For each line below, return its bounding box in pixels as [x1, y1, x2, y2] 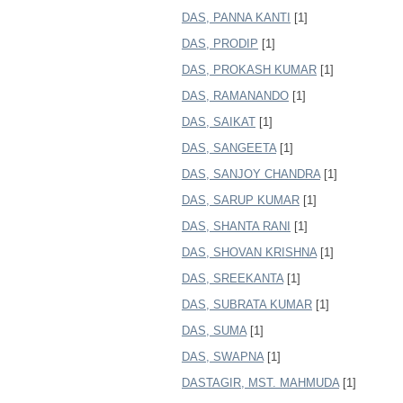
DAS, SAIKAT [182, 115, 255, 129]
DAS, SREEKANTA [182, 272, 283, 285]
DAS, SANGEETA [182, 141, 276, 155]
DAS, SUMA [182, 324, 246, 337]
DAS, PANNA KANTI [182, 11, 291, 24]
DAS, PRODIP [182, 37, 258, 50]
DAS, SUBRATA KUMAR [182, 298, 312, 311]
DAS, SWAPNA [182, 350, 264, 363]
